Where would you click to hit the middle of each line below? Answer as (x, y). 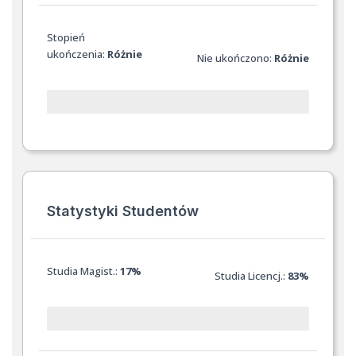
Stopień (66, 38)
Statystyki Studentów (123, 211)
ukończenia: (77, 54)
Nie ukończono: (235, 58)
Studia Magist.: (84, 271)
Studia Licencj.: (251, 275)
